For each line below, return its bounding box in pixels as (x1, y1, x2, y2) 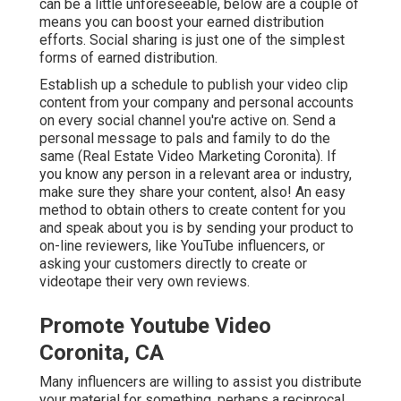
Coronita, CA (39, 340, 164, 366)
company (153, 94, 209, 112)
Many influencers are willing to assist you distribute (39, 373, 362, 391)
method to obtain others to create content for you (39, 201, 346, 219)
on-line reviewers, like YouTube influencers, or (39, 237, 325, 255)
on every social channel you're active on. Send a (39, 112, 336, 130)
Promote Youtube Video (39, 313, 271, 339)
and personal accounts (209, 94, 354, 112)
